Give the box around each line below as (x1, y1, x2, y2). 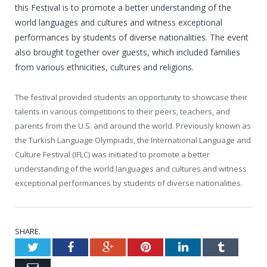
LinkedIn (187, 240, 232, 253)
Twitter (38, 240, 73, 253)
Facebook (73, 240, 120, 253)
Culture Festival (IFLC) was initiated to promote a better (15, 148, 210, 160)
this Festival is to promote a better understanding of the (15, 1, 231, 13)
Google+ (113, 240, 155, 253)
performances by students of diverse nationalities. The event (15, 31, 249, 43)
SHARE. (15, 225, 41, 237)
